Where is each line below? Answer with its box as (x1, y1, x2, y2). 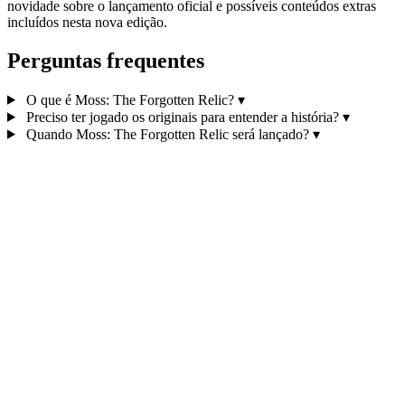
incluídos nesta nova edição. (7, 14, 167, 31)
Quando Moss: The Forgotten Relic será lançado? (22, 126, 313, 142)
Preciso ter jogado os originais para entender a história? (22, 108, 343, 125)
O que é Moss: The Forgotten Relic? (22, 91, 238, 108)
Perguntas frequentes (7, 48, 204, 72)
